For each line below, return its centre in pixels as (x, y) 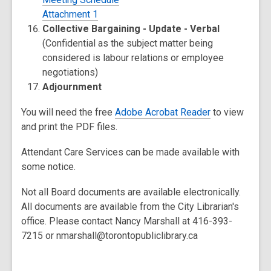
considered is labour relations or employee (133, 58)
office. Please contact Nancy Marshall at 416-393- (127, 221)
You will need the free (68, 112)
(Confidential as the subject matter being (128, 43)
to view (227, 112)
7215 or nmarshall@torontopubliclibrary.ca (109, 236)
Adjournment (72, 87)
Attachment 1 (70, 14)
